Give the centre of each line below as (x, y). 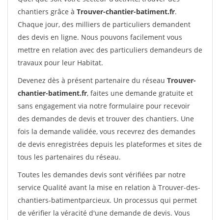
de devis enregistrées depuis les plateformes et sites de (110, 144)
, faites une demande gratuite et (140, 93)
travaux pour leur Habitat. (60, 63)
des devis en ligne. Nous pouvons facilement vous (100, 37)
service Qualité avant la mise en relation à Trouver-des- (109, 187)
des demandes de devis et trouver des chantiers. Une (106, 119)
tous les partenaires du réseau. (69, 157)
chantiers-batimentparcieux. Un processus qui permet (107, 200)
